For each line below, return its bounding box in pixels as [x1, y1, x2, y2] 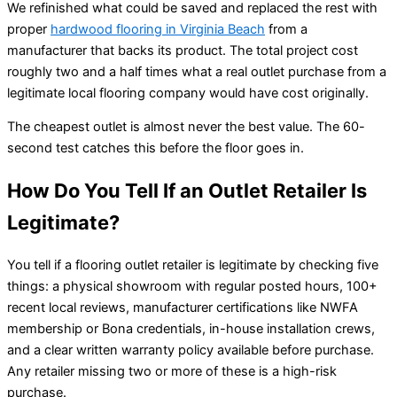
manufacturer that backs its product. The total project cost [7, 42, 358, 58]
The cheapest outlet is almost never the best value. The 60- [7, 119, 365, 136]
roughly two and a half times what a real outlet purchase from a [7, 63, 386, 80]
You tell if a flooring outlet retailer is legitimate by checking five [7, 257, 378, 274]
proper [7, 20, 51, 37]
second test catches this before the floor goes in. [7, 140, 304, 157]
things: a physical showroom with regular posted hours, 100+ [7, 278, 378, 295]
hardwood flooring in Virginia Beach [51, 20, 265, 37]
